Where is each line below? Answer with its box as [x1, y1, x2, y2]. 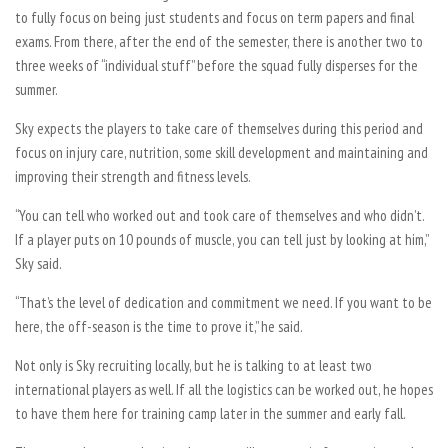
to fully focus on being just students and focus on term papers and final [15, 8, 414, 27]
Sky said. [15, 254, 62, 273]
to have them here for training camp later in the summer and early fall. [15, 404, 406, 423]
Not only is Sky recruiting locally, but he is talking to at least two [15, 356, 372, 375]
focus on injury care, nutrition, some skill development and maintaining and [15, 143, 428, 162]
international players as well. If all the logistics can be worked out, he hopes [15, 380, 433, 399]
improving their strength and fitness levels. [15, 167, 251, 186]
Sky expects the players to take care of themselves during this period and [15, 119, 423, 138]
